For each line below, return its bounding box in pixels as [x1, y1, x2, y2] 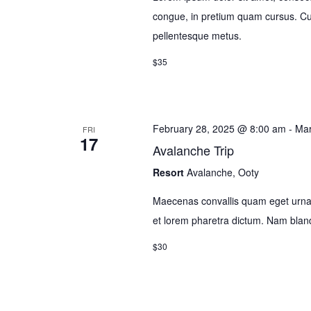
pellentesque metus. [152, 28, 242, 42]
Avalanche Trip [152, 141, 234, 160]
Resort [152, 165, 187, 180]
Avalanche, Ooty [186, 165, 259, 180]
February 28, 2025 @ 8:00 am [152, 121, 286, 136]
